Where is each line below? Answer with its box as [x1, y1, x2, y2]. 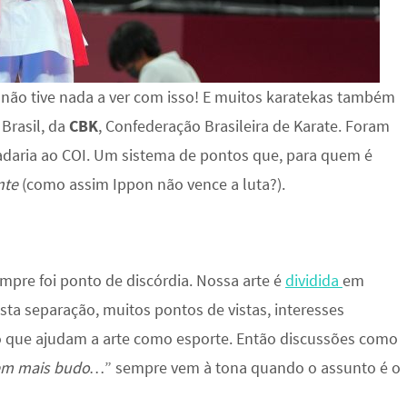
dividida [285, 270, 342, 291]
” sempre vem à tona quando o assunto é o [104, 357, 401, 378]
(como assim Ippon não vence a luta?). [22, 174, 285, 194]
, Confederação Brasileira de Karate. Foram [98, 115, 390, 136]
